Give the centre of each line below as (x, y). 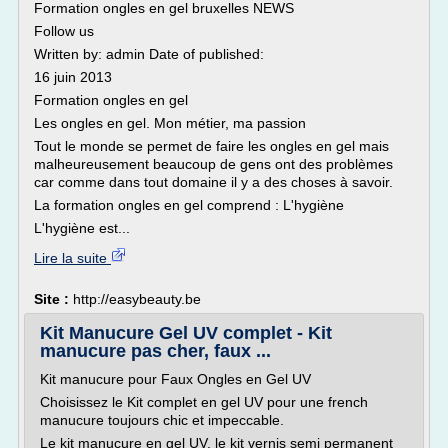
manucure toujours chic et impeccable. (162, 420)
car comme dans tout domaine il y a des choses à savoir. (213, 182)
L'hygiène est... (82, 228)
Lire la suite (72, 258)
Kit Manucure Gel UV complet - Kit (186, 333)
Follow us (64, 31)
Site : (53, 299)
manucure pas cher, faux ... (155, 351)
